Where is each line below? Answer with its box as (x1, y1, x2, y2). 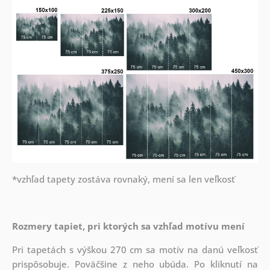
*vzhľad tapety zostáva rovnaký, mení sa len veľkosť (11, 172, 235, 185)
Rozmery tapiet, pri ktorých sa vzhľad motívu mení (11, 219, 245, 232)
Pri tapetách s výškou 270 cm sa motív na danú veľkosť (11, 243, 259, 256)
